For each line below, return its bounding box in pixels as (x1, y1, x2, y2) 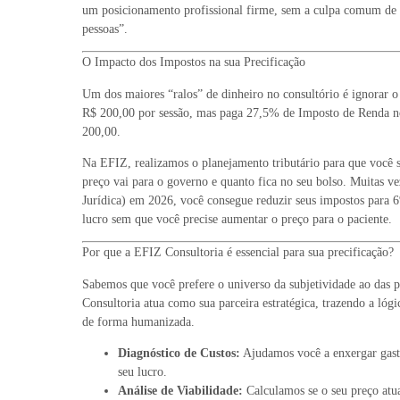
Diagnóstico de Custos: (118, 346, 240, 361)
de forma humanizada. (82, 314, 195, 329)
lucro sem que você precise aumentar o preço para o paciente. (82, 212, 392, 227)
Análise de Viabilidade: (118, 384, 243, 398)
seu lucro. (118, 365, 167, 379)
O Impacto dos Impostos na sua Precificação (82, 55, 305, 70)
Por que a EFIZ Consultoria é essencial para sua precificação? (82, 246, 394, 260)
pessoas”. (82, 21, 128, 36)
